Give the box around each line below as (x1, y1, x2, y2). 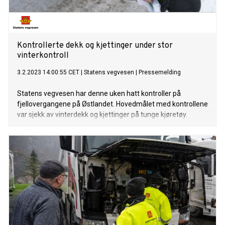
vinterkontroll (17, 51, 69, 61)
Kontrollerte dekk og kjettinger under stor (17, 41, 173, 51)
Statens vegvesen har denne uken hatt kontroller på (17, 89, 181, 98)
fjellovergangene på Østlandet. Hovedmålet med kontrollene (17, 100, 208, 108)
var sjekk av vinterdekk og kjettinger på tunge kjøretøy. (17, 110, 187, 119)
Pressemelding (139, 69, 181, 76)
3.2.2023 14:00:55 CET (17, 69, 79, 76)
